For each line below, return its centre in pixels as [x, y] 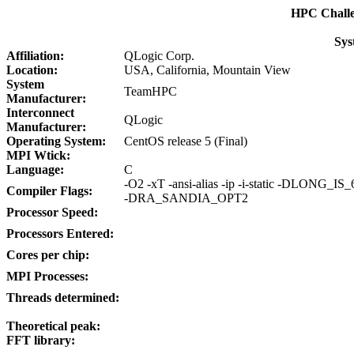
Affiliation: [38, 56]
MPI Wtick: [41, 155]
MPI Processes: [51, 276]
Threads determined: [63, 298]
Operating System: [59, 141]
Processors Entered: [63, 233]
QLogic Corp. [159, 56]
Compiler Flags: [53, 191]
